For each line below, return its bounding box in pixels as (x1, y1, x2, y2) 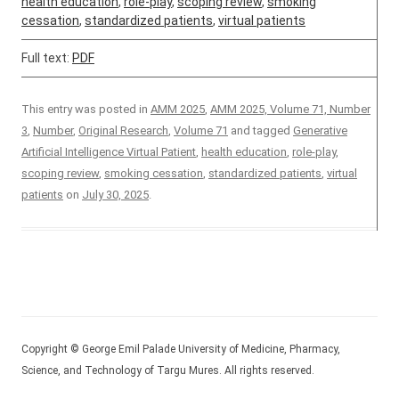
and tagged (228, 124, 293, 137)
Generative (293, 124, 347, 137)
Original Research (78, 124, 168, 137)
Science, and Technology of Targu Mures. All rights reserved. (21, 364, 314, 377)
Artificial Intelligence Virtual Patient (21, 145, 196, 159)
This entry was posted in (21, 102, 151, 116)
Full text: (21, 51, 72, 65)
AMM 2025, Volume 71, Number (210, 102, 370, 116)
